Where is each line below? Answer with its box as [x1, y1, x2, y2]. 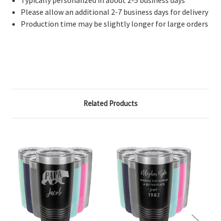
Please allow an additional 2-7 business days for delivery [21, 6, 209, 17]
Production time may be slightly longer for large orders [21, 18, 209, 29]
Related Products [83, 98, 138, 108]
